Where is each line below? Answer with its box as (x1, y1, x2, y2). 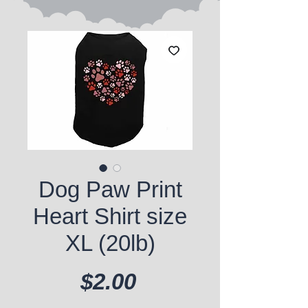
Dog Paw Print (38, 177, 182, 203)
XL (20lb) (65, 230, 155, 256)
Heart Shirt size (33, 203, 187, 230)
